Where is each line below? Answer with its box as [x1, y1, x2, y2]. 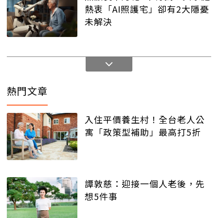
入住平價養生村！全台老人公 [85, 113, 205, 126]
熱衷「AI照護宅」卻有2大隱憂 [85, 2, 209, 16]
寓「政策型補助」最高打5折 [85, 126, 201, 139]
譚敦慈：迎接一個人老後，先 [85, 177, 205, 190]
